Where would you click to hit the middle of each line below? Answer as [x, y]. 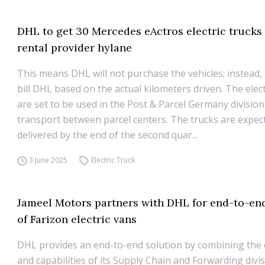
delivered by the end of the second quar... [108, 135]
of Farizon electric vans [77, 219]
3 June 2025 [49, 160]
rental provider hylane [75, 48]
